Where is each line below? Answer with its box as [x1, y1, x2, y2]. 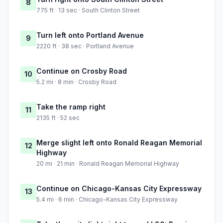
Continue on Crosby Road [36, 67, 127, 76]
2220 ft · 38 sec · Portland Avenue [36, 42, 134, 50]
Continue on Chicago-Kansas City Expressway [36, 184, 202, 193]
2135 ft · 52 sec [36, 114, 80, 122]
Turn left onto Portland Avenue [36, 31, 144, 40]
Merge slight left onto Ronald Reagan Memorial [36, 138, 202, 147]
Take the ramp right [36, 103, 106, 111]
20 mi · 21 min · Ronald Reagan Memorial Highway [36, 160, 179, 168]
